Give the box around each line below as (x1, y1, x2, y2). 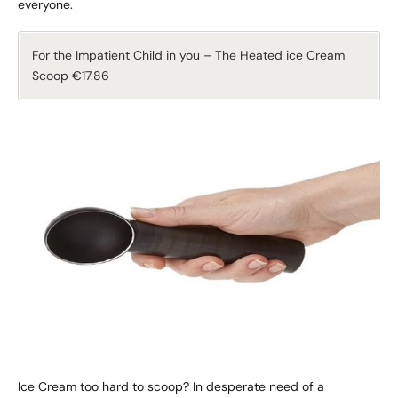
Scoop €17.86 (32, 68, 109, 84)
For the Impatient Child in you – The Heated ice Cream (32, 47, 345, 64)
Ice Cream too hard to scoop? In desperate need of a (18, 378, 324, 395)
